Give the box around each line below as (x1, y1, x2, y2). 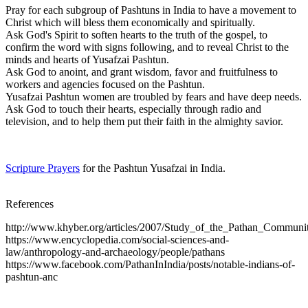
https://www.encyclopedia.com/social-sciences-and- (5, 233, 229, 245)
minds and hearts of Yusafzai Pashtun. (5, 53, 169, 65)
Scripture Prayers (5, 162, 80, 174)
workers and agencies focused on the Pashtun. (5, 78, 205, 90)
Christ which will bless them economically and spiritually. (5, 16, 255, 28)
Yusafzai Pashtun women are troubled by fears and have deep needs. (5, 90, 302, 102)
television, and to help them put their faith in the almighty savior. (5, 115, 283, 127)
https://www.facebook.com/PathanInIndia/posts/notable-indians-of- (5, 258, 295, 270)
